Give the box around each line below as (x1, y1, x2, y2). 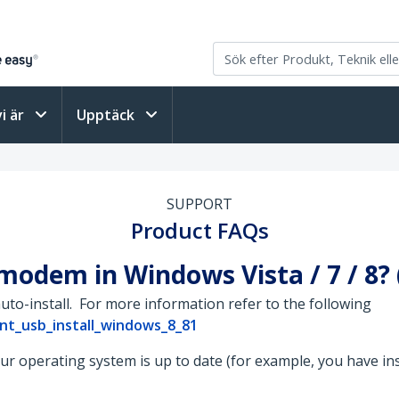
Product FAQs (130, 216, 269, 245)
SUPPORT (167, 194, 232, 214)
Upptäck (77, 105, 138, 125)
